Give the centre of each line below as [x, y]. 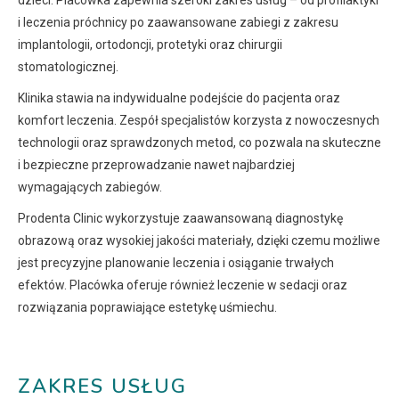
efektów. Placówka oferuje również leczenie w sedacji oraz [183, 285]
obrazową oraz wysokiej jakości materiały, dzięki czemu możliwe [199, 241]
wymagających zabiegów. [90, 187]
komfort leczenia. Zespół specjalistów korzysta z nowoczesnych [199, 121]
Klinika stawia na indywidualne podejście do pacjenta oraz [179, 98]
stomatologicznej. [68, 67]
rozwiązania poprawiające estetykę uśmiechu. [147, 308]
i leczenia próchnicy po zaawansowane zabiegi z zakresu [178, 23]
